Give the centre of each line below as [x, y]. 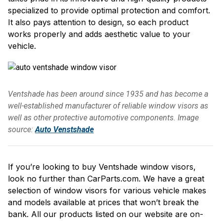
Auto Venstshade [64, 129]
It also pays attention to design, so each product [98, 22]
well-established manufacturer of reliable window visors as [108, 106]
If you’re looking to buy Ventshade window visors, [102, 167]
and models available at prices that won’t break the [103, 202]
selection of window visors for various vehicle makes [107, 190]
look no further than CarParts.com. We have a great [106, 179]
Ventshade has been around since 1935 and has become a [108, 94]
